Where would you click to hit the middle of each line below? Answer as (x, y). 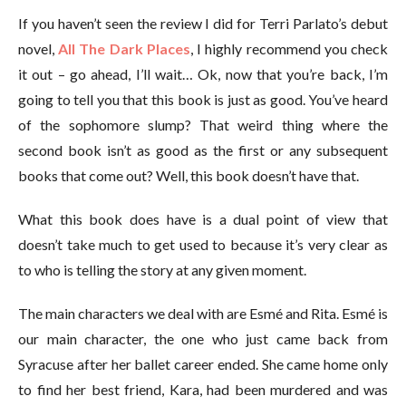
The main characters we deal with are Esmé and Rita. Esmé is (203, 313)
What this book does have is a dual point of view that (203, 219)
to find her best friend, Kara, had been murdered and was (203, 389)
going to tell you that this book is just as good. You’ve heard (203, 99)
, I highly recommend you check (289, 48)
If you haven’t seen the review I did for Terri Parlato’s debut (203, 23)
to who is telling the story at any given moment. (162, 270)
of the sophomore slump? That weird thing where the (203, 125)
